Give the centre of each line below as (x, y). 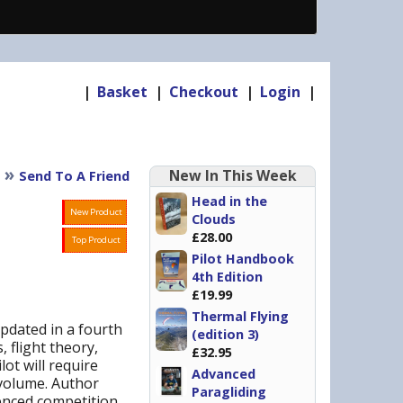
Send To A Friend (74, 176)
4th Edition (227, 277)
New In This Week (233, 175)
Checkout (204, 92)
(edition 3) (225, 334)
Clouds (214, 219)
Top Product (96, 240)
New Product (96, 212)
